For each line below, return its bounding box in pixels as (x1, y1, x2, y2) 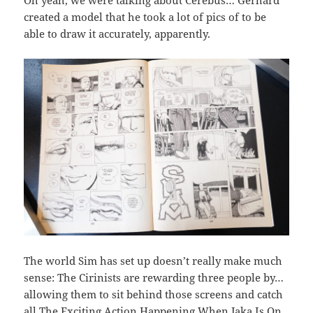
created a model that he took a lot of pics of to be (24, 10, 267, 24)
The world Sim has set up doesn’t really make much (24, 254, 283, 268)
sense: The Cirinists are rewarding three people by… (24, 270, 284, 285)
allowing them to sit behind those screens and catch (24, 287, 284, 302)
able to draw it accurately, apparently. (24, 27, 211, 41)
